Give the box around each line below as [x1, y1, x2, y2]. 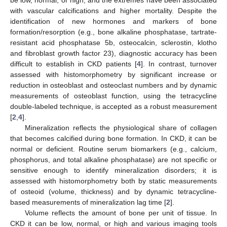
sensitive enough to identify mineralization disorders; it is [10, 166, 217, 174]
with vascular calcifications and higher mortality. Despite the [10, 6, 217, 15]
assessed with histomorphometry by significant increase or [10, 70, 217, 79]
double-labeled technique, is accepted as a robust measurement [10, 102, 217, 110]
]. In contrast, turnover [141, 59, 217, 68]
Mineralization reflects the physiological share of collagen [24, 123, 217, 132]
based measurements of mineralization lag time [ [10, 198, 166, 206]
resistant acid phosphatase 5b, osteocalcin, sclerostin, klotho [10, 38, 217, 47]
